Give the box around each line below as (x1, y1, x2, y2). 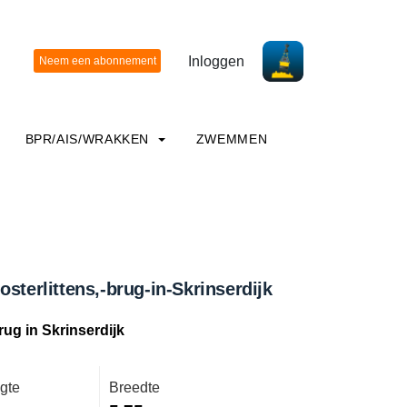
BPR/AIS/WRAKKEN (25, 132, 154, 146)
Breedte (109, 380, 160, 395)
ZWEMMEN (195, 132, 268, 146)
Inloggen (188, 53, 244, 69)
